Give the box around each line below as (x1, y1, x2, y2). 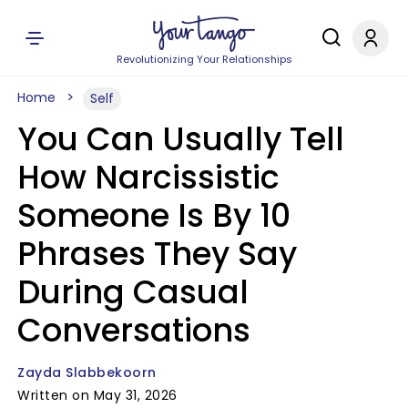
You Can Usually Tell (17, 117, 344, 161)
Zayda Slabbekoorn (17, 363, 157, 382)
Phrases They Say (17, 231, 297, 276)
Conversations (17, 308, 250, 352)
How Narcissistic (17, 155, 280, 199)
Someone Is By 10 (17, 193, 291, 238)
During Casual (17, 270, 249, 314)
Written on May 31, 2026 (17, 386, 178, 404)
